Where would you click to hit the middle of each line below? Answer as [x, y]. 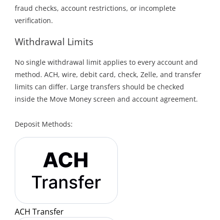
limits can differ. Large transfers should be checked [99, 87]
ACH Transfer [39, 211]
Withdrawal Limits [54, 41]
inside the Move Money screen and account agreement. [106, 99]
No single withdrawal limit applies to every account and [106, 62]
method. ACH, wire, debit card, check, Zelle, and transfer [108, 75]
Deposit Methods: [43, 124]
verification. [34, 21]
